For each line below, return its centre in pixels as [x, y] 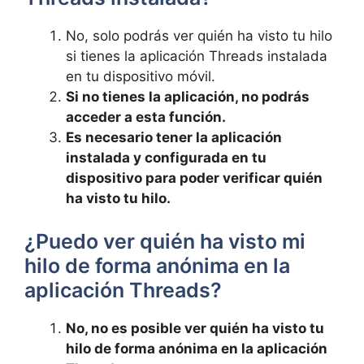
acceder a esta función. [146, 117]
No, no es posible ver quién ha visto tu [195, 328]
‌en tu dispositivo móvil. [141, 76]
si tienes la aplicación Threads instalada [197, 56]
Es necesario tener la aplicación [174, 137]
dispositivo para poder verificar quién [194, 178]
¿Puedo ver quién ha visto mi [165, 241]
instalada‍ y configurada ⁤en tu [166, 157]
